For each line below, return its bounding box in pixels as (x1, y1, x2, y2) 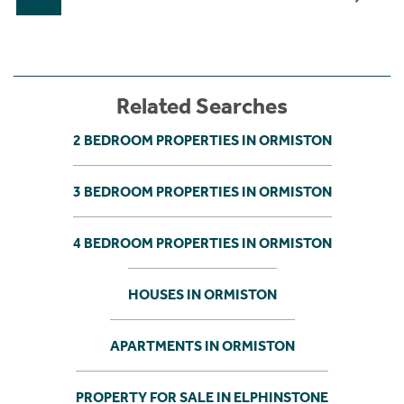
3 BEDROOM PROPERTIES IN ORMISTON (72, 182, 332, 200)
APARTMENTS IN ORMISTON (109, 336, 295, 354)
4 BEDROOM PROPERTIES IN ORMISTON (72, 234, 332, 252)
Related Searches (116, 93, 288, 120)
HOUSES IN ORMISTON (127, 285, 277, 303)
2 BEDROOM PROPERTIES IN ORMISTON (72, 131, 332, 149)
